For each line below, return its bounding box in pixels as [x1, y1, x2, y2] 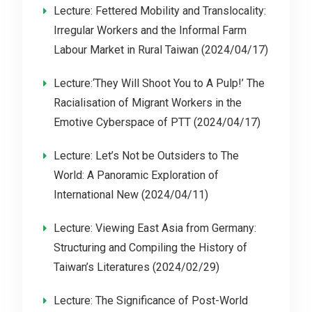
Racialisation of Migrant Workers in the [53, 96, 242, 109]
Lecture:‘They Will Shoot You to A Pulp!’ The [53, 77, 265, 90]
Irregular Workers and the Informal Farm [53, 24, 247, 37]
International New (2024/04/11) [53, 188, 208, 201]
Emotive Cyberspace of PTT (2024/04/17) [53, 116, 260, 129]
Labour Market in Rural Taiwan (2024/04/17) [53, 43, 268, 56]
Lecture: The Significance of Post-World [53, 294, 248, 307]
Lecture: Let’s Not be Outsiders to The [53, 149, 239, 162]
